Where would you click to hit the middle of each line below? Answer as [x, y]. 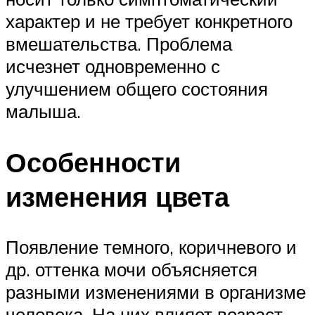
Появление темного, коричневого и [151, 247]
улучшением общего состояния [137, 88]
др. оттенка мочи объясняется [131, 270]
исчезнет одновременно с [113, 66]
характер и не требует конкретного [149, 21]
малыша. [43, 111]
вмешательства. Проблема [119, 43]
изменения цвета [117, 196]
